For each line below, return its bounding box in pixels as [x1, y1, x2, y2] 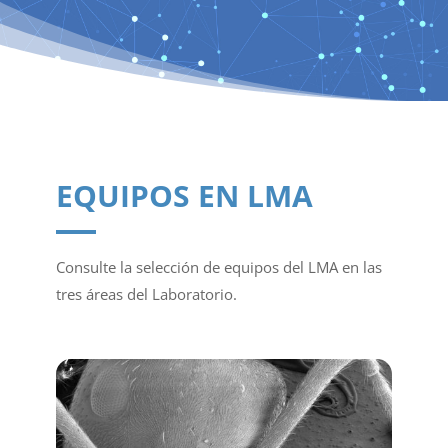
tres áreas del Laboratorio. [56, 284, 237, 304]
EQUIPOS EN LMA [56, 175, 313, 216]
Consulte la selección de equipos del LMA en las [56, 257, 382, 277]
